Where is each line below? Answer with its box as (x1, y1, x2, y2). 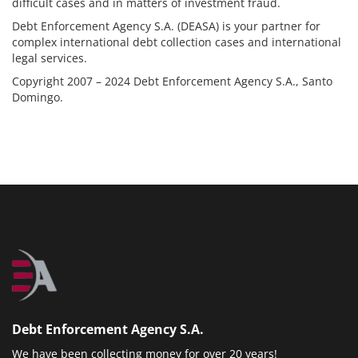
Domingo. (12, 89, 63, 105)
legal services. (12, 50, 87, 66)
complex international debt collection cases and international (12, 34, 341, 50)
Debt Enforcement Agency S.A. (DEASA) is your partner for (12, 18, 320, 34)
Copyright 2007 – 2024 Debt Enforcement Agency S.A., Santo (12, 74, 332, 89)
